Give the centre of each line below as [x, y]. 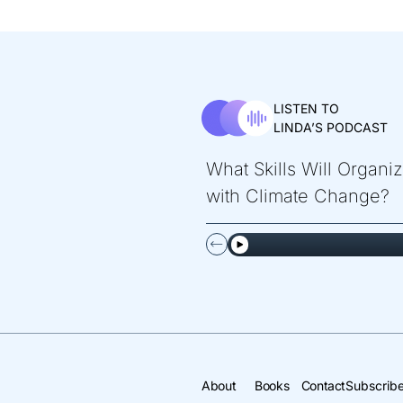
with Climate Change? [298, 196]
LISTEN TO [306, 109]
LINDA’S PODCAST [331, 128]
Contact [323, 385]
